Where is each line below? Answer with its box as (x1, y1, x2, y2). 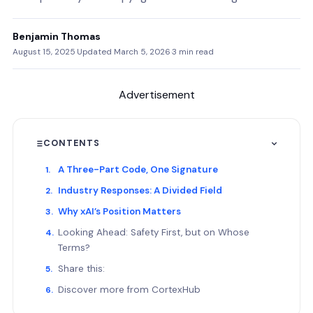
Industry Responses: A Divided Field (58, 184, 222, 196)
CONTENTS (43, 138, 100, 149)
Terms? (58, 242, 90, 254)
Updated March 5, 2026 (77, 46, 170, 57)
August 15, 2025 (13, 46, 75, 57)
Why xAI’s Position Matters (58, 205, 181, 217)
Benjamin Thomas (13, 30, 101, 43)
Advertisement (118, 87, 195, 102)
